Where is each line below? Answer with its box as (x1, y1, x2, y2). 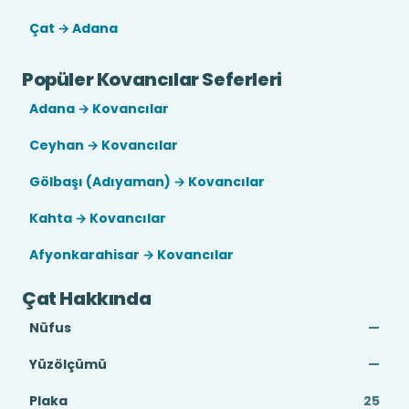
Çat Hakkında (22, 286, 152, 311)
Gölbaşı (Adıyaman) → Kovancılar (29, 173, 265, 191)
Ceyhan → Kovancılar (29, 136, 178, 154)
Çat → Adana (29, 19, 118, 37)
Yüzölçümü (29, 355, 107, 373)
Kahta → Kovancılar (29, 209, 166, 227)
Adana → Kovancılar (29, 100, 169, 118)
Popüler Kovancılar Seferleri (22, 67, 282, 92)
